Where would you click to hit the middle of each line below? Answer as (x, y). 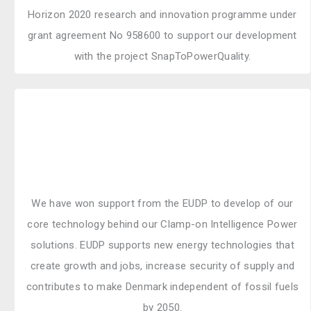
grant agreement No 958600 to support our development (162, 35)
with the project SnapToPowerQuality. (162, 56)
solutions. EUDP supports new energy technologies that (162, 245)
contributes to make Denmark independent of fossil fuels (162, 286)
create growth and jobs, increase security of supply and (162, 266)
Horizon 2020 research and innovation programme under (162, 14)
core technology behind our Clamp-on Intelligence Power (162, 224)
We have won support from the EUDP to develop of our (162, 203)
